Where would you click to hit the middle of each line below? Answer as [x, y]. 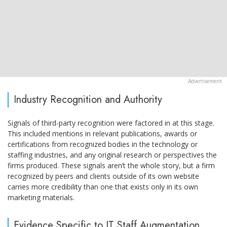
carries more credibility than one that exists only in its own [103, 187]
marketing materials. [41, 198]
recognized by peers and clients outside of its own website [103, 176]
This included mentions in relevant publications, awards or [102, 134]
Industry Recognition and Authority [88, 100]
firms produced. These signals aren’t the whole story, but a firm [111, 166]
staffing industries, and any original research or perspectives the [112, 155]
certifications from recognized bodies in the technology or [103, 144]
